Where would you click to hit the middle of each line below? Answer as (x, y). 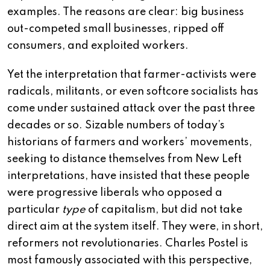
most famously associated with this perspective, (130, 261)
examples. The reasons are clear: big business (126, 12)
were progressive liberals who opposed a (115, 193)
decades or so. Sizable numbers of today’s (116, 126)
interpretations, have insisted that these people (128, 176)
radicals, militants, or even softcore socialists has (133, 92)
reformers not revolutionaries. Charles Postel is (128, 244)
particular (35, 210)
